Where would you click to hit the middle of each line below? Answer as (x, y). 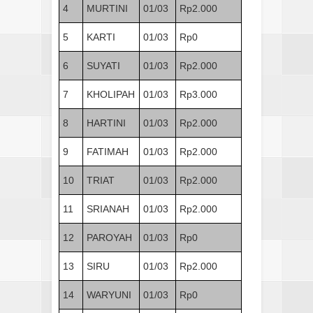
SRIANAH (108, 209)
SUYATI (103, 65)
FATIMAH (108, 151)
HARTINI (106, 123)
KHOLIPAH (111, 94)
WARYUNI (109, 294)
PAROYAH (109, 237)
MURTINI (107, 8)
